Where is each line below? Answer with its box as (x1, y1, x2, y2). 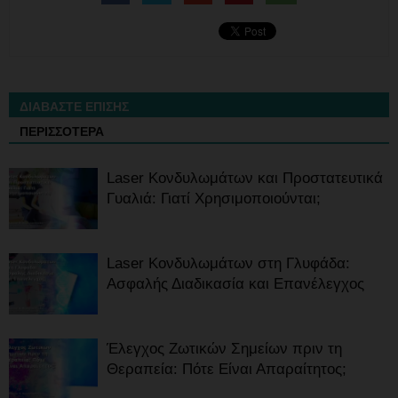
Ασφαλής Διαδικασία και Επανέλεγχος (107, 275, 364, 293)
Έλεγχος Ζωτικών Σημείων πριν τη (107, 340, 342, 358)
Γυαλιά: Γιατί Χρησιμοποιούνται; (107, 190, 321, 208)
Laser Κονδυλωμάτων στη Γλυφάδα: (107, 255, 350, 273)
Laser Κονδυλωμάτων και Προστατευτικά (107, 170, 383, 187)
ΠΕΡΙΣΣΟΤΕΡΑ (20, 124, 104, 139)
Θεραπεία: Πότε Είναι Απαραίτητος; (107, 361, 346, 378)
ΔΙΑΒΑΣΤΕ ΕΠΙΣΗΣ (20, 99, 129, 115)
